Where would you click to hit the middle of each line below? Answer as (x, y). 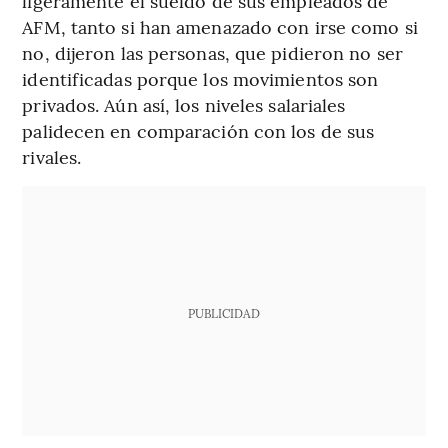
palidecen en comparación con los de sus (198, 131)
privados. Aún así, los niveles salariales (184, 105)
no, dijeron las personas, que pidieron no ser (212, 53)
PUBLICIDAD (223, 313)
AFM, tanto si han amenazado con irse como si (220, 27)
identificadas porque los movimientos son (200, 79)
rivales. (52, 157)
